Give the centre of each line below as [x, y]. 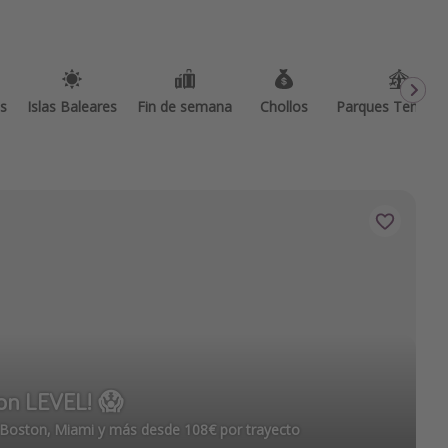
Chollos [284, 106]
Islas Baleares [72, 106]
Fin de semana [184, 106]
